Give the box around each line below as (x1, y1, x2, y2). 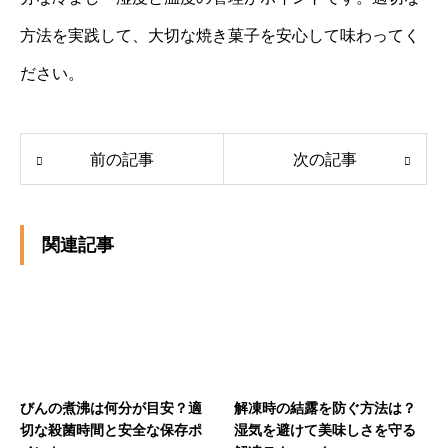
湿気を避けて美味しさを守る (234, 421, 416, 438)
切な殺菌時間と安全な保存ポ (20, 421, 202, 438)
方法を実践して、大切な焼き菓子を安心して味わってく (20, 26, 420, 44)
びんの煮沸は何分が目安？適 (20, 399, 202, 416)
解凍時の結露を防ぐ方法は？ (234, 399, 416, 416)
